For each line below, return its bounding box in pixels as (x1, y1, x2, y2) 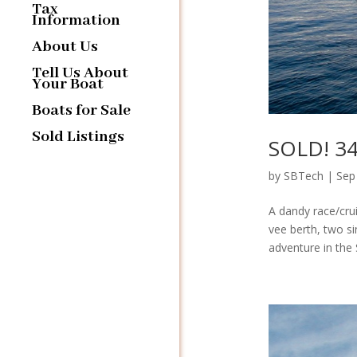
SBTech (283, 167, 324, 183)
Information (32, 10, 120, 30)
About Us (32, 36, 98, 57)
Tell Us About (32, 62, 128, 83)
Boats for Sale (32, 100, 131, 120)
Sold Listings (32, 126, 124, 147)
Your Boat (32, 73, 104, 94)
